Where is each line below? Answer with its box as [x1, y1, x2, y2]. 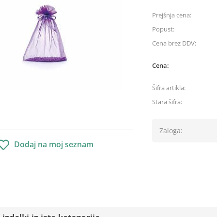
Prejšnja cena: [152, 11, 191, 19]
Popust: [152, 25, 174, 33]
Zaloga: [159, 126, 183, 135]
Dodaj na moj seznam [14, 139, 93, 150]
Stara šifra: [152, 97, 182, 106]
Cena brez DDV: [152, 39, 196, 47]
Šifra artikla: [152, 83, 186, 92]
